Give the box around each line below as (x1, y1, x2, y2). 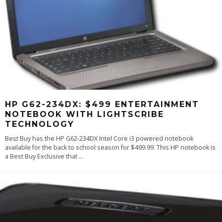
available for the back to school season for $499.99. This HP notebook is (5, 143, 216, 152)
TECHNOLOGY (5, 119, 74, 129)
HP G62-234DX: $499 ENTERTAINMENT (5, 100, 199, 110)
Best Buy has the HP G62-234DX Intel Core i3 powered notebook (5, 134, 193, 143)
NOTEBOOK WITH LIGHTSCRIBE (5, 110, 164, 119)
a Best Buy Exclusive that (5, 152, 79, 161)
